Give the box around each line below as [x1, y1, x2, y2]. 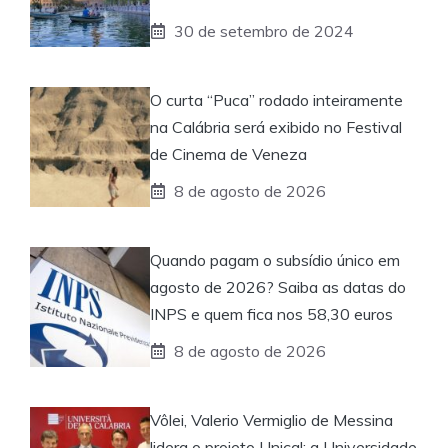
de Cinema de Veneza [150, 143, 307, 164]
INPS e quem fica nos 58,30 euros [150, 303, 393, 324]
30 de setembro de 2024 [174, 20, 354, 41]
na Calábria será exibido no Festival [150, 116, 402, 137]
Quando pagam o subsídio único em [150, 249, 400, 270]
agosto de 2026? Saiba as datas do [150, 276, 406, 297]
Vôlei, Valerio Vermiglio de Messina [150, 409, 393, 430]
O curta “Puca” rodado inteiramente [150, 89, 403, 110]
